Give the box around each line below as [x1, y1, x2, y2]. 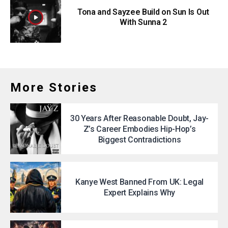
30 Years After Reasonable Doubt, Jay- [70, 113, 209, 123]
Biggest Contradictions [98, 134, 181, 145]
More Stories [10, 80, 98, 95]
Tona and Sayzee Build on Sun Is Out [77, 7, 209, 17]
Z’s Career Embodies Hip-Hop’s [83, 124, 196, 134]
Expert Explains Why [104, 188, 175, 197]
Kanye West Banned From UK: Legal [75, 177, 204, 187]
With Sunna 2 [119, 17, 167, 27]
